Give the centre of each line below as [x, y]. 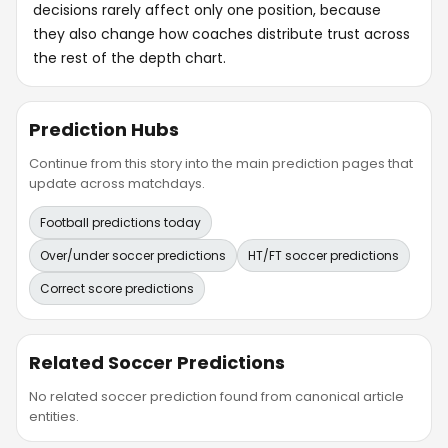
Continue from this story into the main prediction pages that [221, 163]
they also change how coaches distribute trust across [221, 33]
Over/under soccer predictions [133, 255]
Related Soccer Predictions [157, 362]
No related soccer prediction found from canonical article [216, 396]
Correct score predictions [117, 288]
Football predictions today [120, 222]
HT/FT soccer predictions [323, 255]
